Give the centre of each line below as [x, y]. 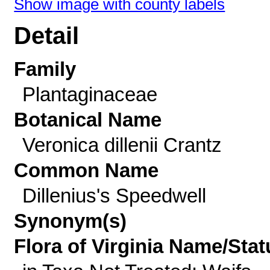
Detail [47, 36]
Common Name [86, 170]
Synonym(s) [71, 221]
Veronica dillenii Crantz [122, 145]
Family [45, 69]
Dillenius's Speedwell [114, 196]
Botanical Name [88, 120]
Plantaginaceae [89, 94]
